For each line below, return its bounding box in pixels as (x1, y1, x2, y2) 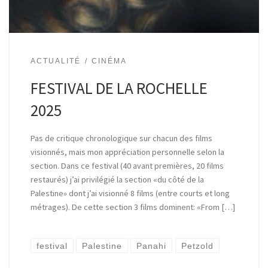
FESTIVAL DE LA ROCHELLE (30, 77, 208, 98)
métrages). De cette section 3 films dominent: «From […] (30, 202, 235, 213)
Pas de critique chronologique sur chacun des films (30, 133, 212, 144)
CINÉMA (91, 56, 127, 65)
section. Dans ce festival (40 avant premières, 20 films (30, 160, 224, 172)
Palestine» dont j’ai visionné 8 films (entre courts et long (30, 188, 230, 199)
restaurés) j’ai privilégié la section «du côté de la (30, 174, 204, 185)
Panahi (136, 240, 167, 251)
